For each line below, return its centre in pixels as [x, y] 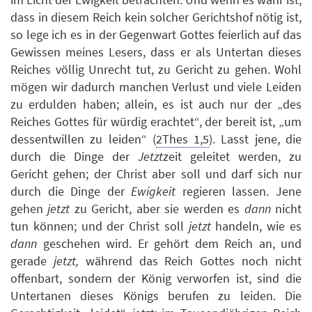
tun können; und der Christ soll [100, 226]
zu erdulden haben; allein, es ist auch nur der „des [156, 104]
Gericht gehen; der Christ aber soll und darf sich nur [156, 173]
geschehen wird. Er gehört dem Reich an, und [169, 243]
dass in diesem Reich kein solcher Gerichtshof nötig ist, [156, 17]
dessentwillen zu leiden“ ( [83, 139]
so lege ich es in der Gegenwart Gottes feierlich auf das [156, 34]
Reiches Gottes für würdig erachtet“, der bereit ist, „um [156, 121]
